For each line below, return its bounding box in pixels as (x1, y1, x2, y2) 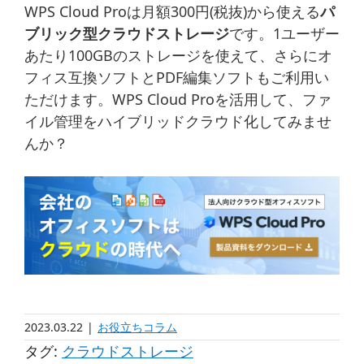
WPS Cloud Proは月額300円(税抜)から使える (24, 2, 320, 21)
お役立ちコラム (97, 319, 177, 336)
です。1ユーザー (229, 24, 340, 43)
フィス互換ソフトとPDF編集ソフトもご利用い (24, 67, 329, 87)
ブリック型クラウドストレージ (24, 24, 229, 43)
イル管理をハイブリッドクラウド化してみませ (24, 111, 331, 131)
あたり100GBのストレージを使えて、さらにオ (24, 45, 332, 65)
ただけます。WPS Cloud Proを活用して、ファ (24, 89, 331, 109)
